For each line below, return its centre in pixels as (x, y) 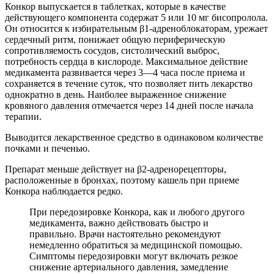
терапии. (23, 116)
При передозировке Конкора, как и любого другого (137, 212)
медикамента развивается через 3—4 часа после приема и (125, 72)
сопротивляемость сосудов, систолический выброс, (112, 50)
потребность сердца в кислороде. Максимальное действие (126, 61)
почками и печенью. (47, 148)
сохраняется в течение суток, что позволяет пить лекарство (129, 83)
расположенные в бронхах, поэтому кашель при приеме (122, 180)
